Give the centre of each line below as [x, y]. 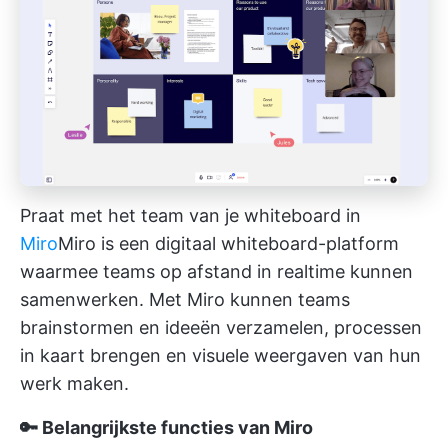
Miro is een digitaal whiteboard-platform [228, 243]
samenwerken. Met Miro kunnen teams [185, 299]
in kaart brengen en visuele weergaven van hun [220, 355]
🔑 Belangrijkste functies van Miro [166, 427]
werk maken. [74, 383]
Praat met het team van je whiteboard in [190, 215]
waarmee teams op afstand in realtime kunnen [216, 271]
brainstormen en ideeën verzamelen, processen [221, 327]
